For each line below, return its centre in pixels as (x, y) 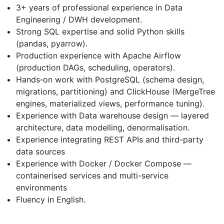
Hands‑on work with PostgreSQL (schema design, (110, 79)
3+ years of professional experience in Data (99, 7)
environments (41, 187)
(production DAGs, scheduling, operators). (95, 67)
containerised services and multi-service (92, 175)
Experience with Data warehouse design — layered (112, 115)
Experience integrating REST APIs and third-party (110, 139)
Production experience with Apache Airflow (98, 55)
